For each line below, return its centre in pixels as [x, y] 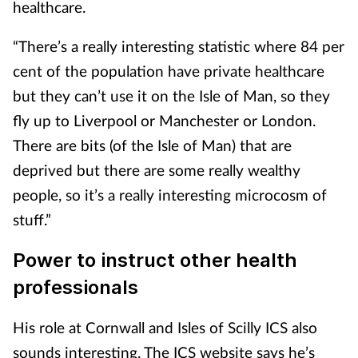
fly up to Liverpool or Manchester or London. [164, 120]
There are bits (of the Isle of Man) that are [152, 145]
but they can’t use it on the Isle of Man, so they [171, 95]
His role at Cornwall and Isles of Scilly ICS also [165, 327]
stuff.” [32, 219]
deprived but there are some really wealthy [157, 170]
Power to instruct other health [155, 260]
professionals [76, 287]
